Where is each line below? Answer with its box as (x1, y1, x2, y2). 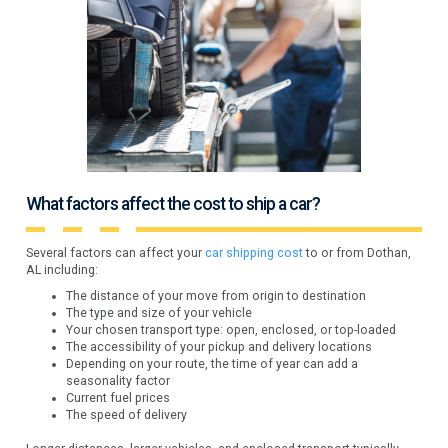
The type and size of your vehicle (66, 305, 253, 320)
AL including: (26, 262, 99, 277)
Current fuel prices (66, 390, 171, 405)
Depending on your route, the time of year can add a (66, 356, 359, 371)
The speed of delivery (66, 407, 188, 422)
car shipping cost (205, 245, 304, 260)
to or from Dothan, (303, 245, 412, 260)
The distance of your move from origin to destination (66, 288, 367, 303)
